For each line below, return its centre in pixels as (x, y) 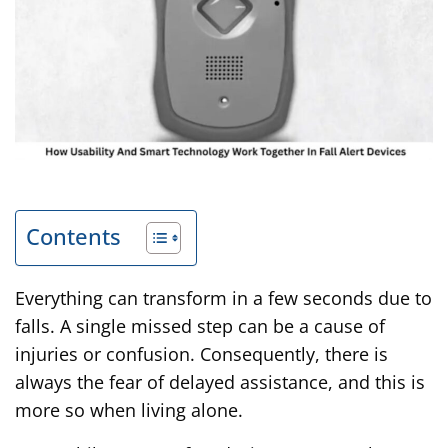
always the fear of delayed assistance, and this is (220, 381)
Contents (73, 236)
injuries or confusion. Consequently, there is (202, 353)
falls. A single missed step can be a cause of (200, 325)
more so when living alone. (132, 409)
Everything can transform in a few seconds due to (224, 297)
